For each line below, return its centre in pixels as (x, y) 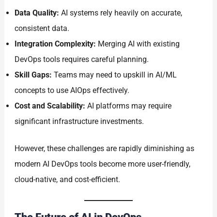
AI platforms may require (129, 106)
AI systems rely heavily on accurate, (121, 13)
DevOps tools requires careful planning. (82, 60)
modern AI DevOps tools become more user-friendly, (103, 164)
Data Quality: (37, 13)
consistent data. (42, 29)
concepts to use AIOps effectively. (72, 91)
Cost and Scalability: (50, 106)
